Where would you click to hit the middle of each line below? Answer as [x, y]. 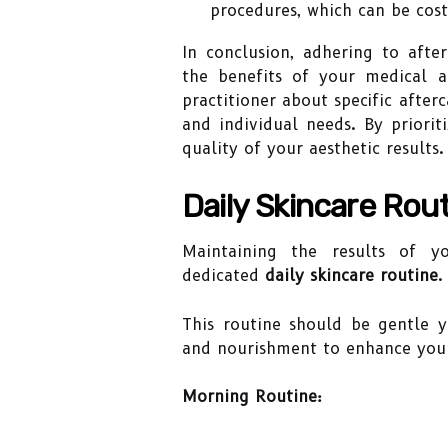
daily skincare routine [351, 275]
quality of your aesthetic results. [313, 148]
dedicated [223, 275]
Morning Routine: [252, 396]
